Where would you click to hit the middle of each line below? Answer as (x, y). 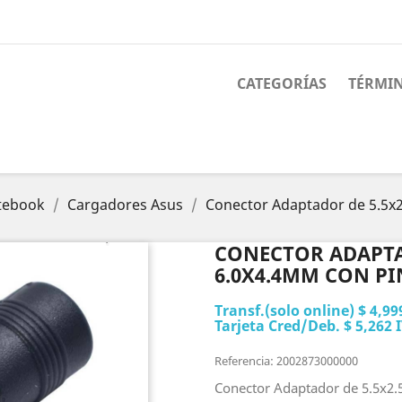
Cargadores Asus (125, 205)
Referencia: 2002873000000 (286, 361)
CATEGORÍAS (282, 83)
